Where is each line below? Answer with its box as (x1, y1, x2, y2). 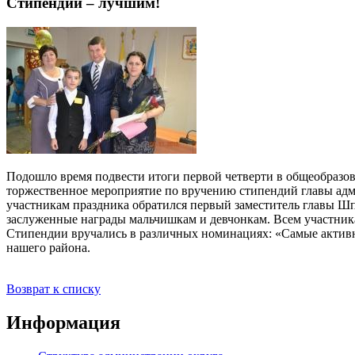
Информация (6, 312, 120, 333)
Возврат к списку (6, 282, 101, 296)
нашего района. (6, 241, 90, 255)
